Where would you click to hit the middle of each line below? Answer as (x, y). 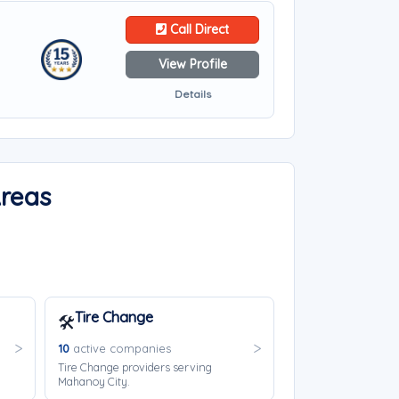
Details (192, 94)
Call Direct (198, 29)
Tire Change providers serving (134, 367)
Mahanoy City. (94, 381)
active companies (120, 348)
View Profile (192, 64)
